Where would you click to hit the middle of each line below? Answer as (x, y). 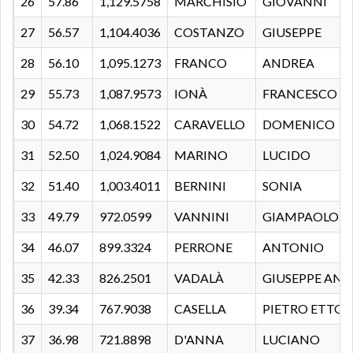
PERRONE (203, 247)
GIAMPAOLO (301, 216)
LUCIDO (286, 154)
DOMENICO (299, 124)
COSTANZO (209, 32)
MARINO (201, 154)
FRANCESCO (300, 93)
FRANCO (201, 62)
